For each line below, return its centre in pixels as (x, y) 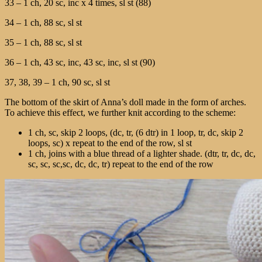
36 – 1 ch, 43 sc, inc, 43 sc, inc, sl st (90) (80, 62)
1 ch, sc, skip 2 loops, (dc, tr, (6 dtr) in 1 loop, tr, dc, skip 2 (136, 132)
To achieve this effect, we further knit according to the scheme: (120, 112)
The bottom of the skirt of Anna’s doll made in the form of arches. (125, 102)
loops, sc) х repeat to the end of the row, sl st (110, 143)
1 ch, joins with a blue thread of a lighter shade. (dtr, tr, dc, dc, (142, 153)
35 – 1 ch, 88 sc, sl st (43, 42)
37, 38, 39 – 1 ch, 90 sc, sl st (57, 82)
